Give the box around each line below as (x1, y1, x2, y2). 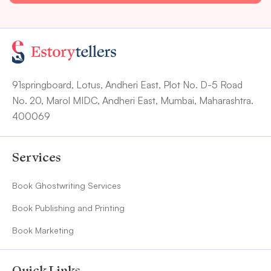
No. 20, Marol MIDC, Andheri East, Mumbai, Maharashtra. (12, 94, 253, 106)
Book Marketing (12, 225, 74, 235)
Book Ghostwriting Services (12, 180, 121, 191)
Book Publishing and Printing (12, 203, 125, 213)
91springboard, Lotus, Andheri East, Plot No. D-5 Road (12, 79, 243, 91)
